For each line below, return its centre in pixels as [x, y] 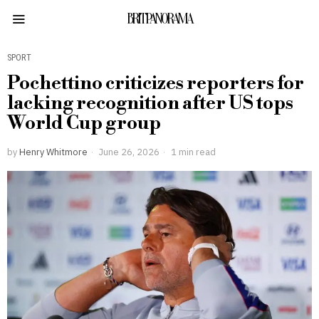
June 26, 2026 [128, 152]
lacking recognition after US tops [150, 103]
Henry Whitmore [53, 152]
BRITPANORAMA [159, 19]
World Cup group [84, 123]
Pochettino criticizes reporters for [156, 83]
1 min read [192, 152]
